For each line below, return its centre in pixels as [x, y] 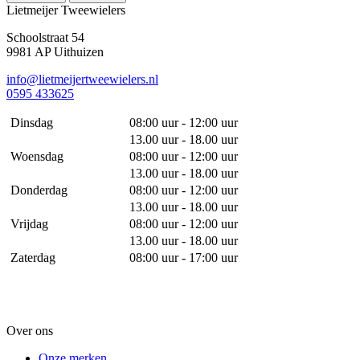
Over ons [30, 330]
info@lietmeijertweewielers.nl [82, 79]
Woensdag [37, 156]
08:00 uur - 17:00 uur [183, 257]
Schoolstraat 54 [45, 37]
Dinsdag [31, 122]
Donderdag [39, 190]
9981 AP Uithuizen [55, 51]
